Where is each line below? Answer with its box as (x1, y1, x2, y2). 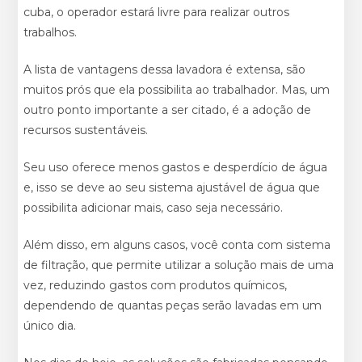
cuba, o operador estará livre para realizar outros (23, 4, 290, 19)
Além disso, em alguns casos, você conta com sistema (23, 237, 331, 252)
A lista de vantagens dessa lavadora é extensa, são (23, 61, 306, 77)
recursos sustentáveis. (23, 122, 149, 137)
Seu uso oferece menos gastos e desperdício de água (23, 159, 328, 175)
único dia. (23, 318, 77, 333)
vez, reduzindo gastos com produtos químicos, (23, 277, 288, 293)
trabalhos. (23, 24, 78, 40)
